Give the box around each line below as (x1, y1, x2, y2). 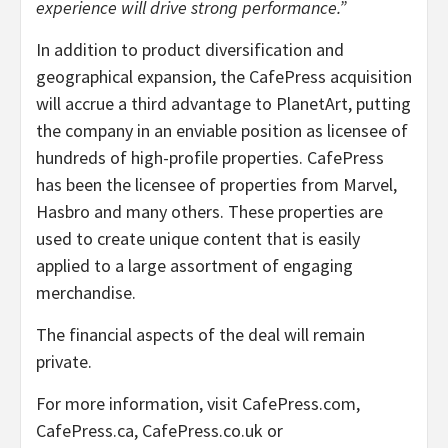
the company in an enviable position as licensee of (36, 118, 408, 142)
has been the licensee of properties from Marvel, (36, 172, 397, 196)
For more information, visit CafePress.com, (36, 391, 360, 415)
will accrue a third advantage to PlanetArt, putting (36, 91, 411, 115)
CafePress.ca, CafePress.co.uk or (36, 418, 283, 442)
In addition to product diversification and (36, 37, 344, 61)
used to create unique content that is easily (36, 226, 360, 250)
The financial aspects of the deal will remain (36, 322, 365, 346)
